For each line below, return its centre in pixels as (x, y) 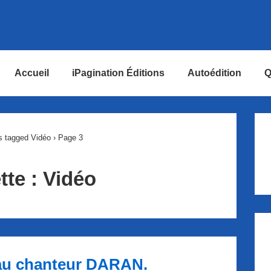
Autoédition (214, 73)
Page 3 (69, 138)
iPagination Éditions (118, 73)
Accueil (32, 73)
